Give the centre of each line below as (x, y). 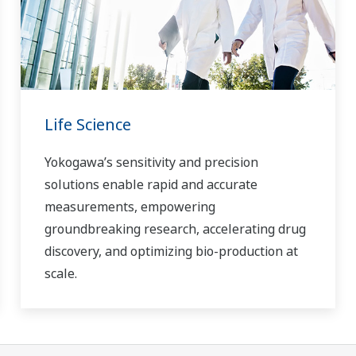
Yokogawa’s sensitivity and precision (151, 163)
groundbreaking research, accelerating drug (175, 229)
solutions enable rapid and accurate (151, 185)
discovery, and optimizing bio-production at (171, 252)
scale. (60, 274)
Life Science (87, 125)
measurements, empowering (130, 207)
